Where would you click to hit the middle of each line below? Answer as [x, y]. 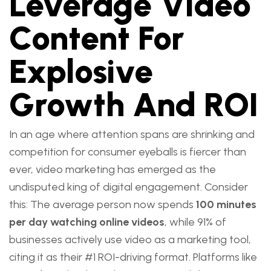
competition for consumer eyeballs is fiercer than [128, 152]
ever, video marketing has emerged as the [113, 169]
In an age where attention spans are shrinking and [132, 134]
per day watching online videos [87, 222]
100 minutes [226, 204]
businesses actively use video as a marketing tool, [130, 240]
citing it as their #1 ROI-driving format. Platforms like [133, 257]
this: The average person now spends [103, 204]
